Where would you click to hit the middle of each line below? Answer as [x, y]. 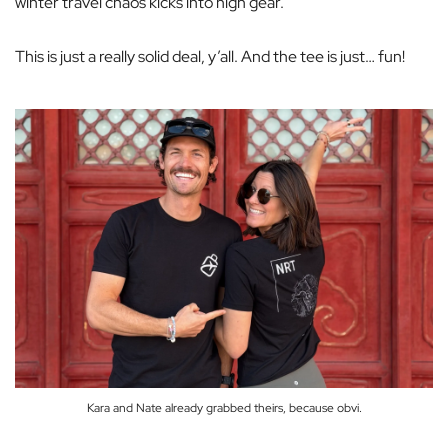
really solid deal [150, 57]
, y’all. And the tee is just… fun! [303, 57]
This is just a [57, 57]
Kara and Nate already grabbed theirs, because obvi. [224, 407]
